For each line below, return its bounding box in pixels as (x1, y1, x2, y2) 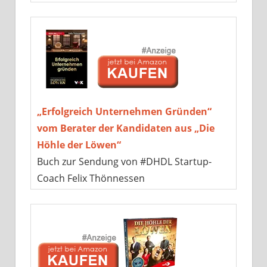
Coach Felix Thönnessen (36, 171, 145, 185)
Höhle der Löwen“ (36, 138, 121, 151)
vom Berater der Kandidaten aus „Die (36, 121, 215, 135)
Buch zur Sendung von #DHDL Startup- (36, 154, 212, 168)
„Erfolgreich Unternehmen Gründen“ (36, 104, 212, 118)
